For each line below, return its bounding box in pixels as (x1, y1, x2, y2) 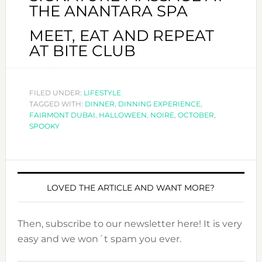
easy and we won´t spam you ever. (17, 233, 181, 245)
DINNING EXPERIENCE (118, 99, 201, 109)
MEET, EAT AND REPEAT (29, 26, 214, 46)
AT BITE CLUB (29, 42, 136, 61)
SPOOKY (29, 122, 60, 131)
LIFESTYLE (83, 88, 121, 98)
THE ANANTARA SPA (29, 2, 188, 21)
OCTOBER (177, 111, 214, 120)
